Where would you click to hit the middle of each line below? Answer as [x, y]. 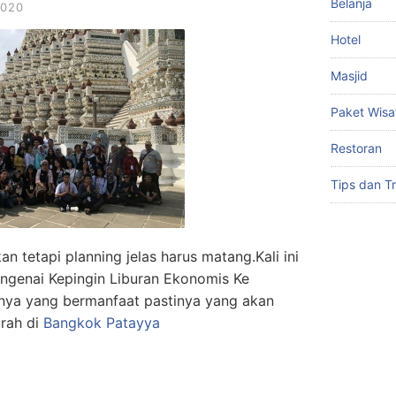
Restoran [356, 148]
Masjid [349, 76]
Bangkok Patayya [102, 323]
